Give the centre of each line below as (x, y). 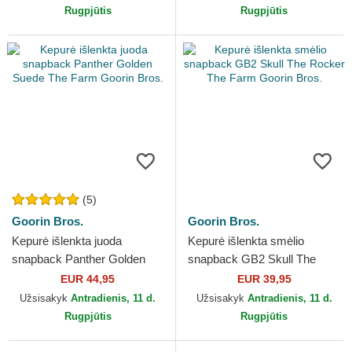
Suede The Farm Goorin (74, 277)
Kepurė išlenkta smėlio (246, 241)
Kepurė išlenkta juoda (67, 241)
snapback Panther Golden (79, 259)
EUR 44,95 (88, 279)
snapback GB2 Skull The (252, 259)
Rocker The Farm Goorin (252, 277)
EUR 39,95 (264, 279)
